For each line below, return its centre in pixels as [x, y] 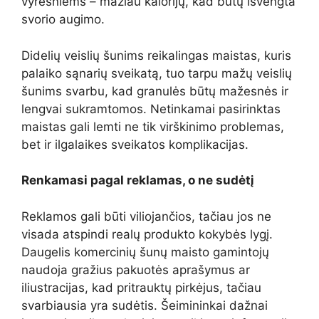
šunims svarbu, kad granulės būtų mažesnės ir [155, 91]
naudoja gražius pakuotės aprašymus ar [136, 270]
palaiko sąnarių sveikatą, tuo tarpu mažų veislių [157, 73]
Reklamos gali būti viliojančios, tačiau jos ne [146, 216]
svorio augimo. [63, 19]
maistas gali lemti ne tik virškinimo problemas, [153, 126]
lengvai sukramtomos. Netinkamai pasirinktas [151, 109]
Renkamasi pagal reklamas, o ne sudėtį [138, 180]
